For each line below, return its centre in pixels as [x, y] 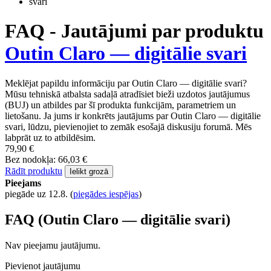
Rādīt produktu [34, 171]
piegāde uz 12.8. [38, 194]
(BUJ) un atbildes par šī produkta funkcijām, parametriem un [120, 105]
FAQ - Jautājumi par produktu [134, 31]
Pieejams [23, 183]
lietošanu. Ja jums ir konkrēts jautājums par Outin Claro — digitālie [133, 116]
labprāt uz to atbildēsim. [50, 137]
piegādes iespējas [106, 194]
